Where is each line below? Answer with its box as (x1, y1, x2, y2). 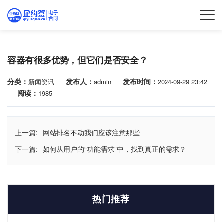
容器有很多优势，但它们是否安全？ (7, 54, 148, 66)
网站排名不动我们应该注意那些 (43, 127, 140, 137)
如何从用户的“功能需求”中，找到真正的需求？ (43, 144, 186, 154)
